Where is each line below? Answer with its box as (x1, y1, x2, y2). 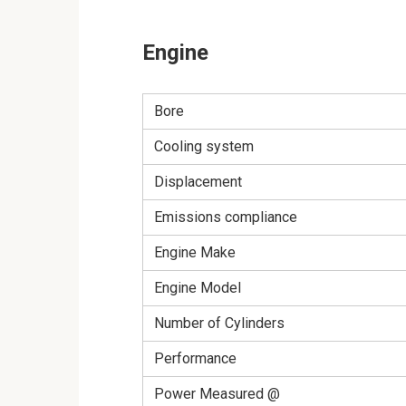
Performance (154, 350, 237, 368)
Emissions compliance (154, 208, 297, 227)
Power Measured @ (154, 385, 280, 403)
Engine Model (154, 279, 241, 297)
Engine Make (154, 244, 236, 262)
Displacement (154, 173, 242, 191)
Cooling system (154, 138, 254, 156)
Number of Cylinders (154, 314, 285, 333)
